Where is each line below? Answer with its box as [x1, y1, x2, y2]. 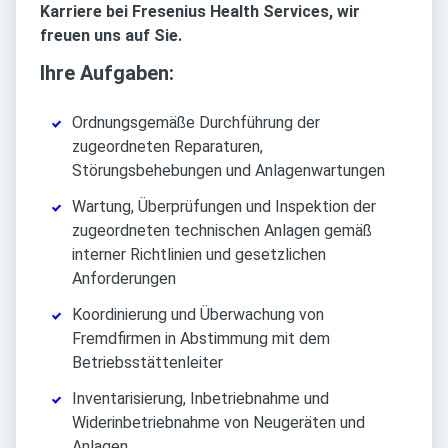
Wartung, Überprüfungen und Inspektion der [72, 197, 376, 217]
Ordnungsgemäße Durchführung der [72, 113, 320, 133]
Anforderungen [72, 269, 176, 289]
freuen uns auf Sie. [40, 26, 182, 46]
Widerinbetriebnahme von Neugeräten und [72, 413, 365, 433]
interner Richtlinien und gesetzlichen [72, 245, 326, 265]
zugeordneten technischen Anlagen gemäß [72, 221, 372, 241]
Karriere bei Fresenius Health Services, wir [40, 2, 360, 22]
